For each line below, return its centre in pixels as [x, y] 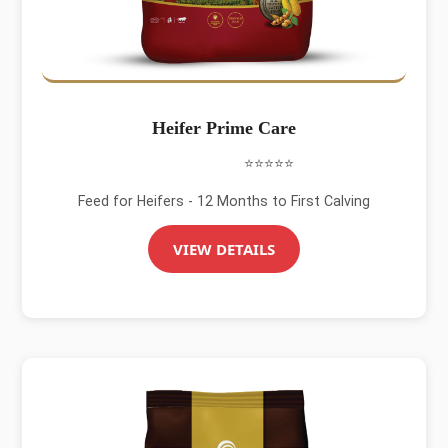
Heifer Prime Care [224, 128]
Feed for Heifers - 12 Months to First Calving [224, 201]
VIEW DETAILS [224, 249]
